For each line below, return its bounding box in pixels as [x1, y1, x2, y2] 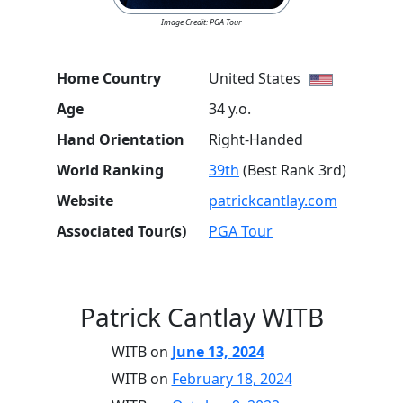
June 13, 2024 [171, 342, 264, 362]
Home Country [57, 68, 161, 88]
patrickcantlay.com [209, 191, 337, 210]
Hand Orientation [57, 130, 184, 149]
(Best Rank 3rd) [243, 160, 346, 180]
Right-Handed [209, 130, 303, 149]
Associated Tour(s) [57, 221, 186, 241]
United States [209, 68, 300, 88]
